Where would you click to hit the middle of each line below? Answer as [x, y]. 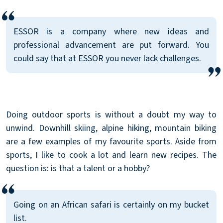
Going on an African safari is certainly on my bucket [111, 205]
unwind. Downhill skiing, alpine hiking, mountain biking [111, 128]
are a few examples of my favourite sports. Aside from [111, 141]
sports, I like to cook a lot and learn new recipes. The [111, 155]
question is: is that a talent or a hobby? [78, 168]
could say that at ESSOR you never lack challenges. [107, 58]
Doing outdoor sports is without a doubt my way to [111, 114]
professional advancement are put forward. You [111, 45]
